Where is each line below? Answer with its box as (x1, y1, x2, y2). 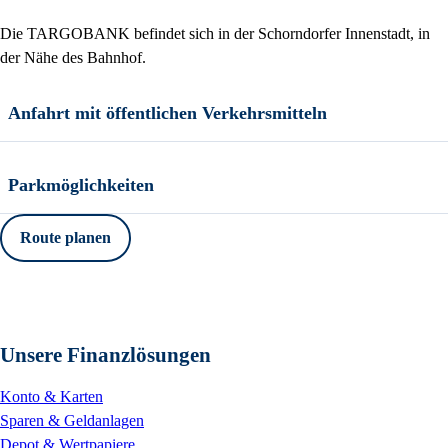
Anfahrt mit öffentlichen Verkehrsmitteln (8, 103, 327, 124)
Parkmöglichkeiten (8, 175, 154, 196)
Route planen (20, 229, 111, 247)
